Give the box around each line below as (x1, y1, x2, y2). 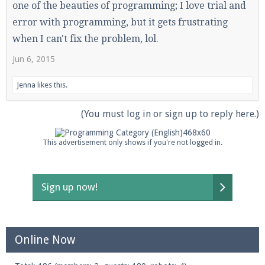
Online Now (15, 233, 75, 247)
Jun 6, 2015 (12, 54, 55, 64)
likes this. (35, 80, 67, 89)
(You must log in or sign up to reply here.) (81, 108, 259, 119)
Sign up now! (41, 181, 98, 193)
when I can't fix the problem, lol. (12, 33, 159, 44)
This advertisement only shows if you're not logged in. (43, 138, 222, 147)
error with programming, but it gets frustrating (12, 17, 228, 28)
